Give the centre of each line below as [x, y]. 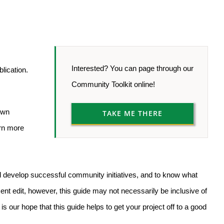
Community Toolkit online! [113, 84]
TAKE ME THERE [132, 113]
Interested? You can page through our [132, 68]
